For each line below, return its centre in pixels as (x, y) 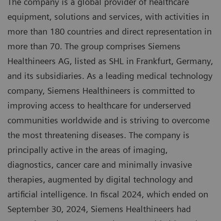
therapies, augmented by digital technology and (100, 179)
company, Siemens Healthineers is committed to (101, 90)
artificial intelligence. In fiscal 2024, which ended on (108, 194)
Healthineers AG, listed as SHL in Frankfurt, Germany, (110, 61)
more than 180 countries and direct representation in (110, 31)
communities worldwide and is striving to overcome (109, 120)
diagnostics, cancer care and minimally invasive (100, 164)
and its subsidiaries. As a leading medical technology (110, 75)
